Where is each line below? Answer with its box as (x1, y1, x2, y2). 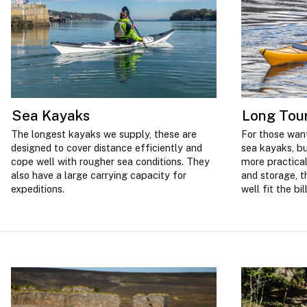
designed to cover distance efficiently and (11, 142, 202, 154)
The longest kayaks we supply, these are (11, 128, 197, 140)
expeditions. (11, 183, 64, 195)
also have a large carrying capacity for (11, 169, 186, 182)
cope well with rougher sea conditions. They (11, 156, 210, 168)
